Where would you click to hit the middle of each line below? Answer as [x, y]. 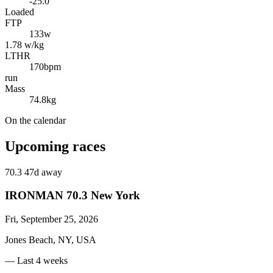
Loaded [19, 12]
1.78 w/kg [24, 44]
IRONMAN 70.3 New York [73, 196]
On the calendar [35, 120]
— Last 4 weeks [36, 261]
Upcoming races [55, 146]
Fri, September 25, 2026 [51, 219]
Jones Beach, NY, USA [51, 240]
